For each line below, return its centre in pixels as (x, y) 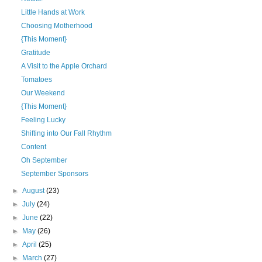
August (35, 191)
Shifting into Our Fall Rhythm (66, 133)
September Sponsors (54, 174)
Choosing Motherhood (56, 26)
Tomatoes (36, 80)
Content (33, 147)
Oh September (44, 160)
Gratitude (35, 53)
